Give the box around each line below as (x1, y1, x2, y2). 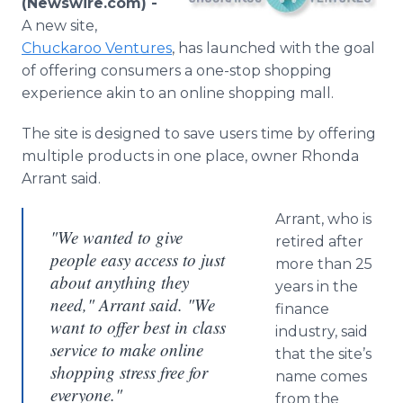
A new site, (22, 17, 97, 34)
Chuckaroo (22, 40, 102, 57)
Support (59, 66, 117, 83)
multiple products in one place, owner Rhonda (22, 148, 359, 165)
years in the (275, 278, 358, 295)
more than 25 (275, 255, 372, 273)
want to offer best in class (50, 316, 226, 338)
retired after (275, 233, 363, 250)
